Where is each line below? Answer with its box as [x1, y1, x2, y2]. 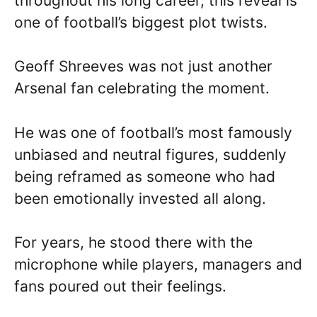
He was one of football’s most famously [14, 123, 292, 142]
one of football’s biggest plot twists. [14, 13, 267, 31]
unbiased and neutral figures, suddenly [14, 145, 287, 163]
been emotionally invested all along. [14, 189, 266, 207]
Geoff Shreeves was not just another [14, 57, 272, 76]
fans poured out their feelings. [14, 277, 226, 296]
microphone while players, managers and [14, 255, 302, 274]
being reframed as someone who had [14, 167, 275, 185]
